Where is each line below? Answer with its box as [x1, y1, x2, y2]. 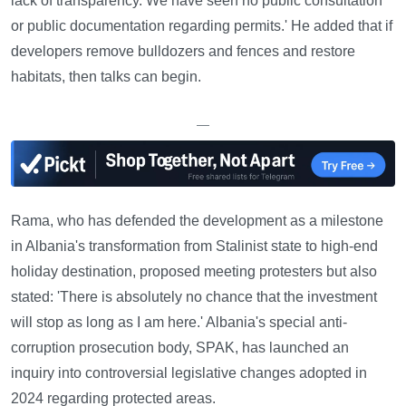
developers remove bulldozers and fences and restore [11, 43, 355, 59]
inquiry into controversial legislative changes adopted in [11, 364, 367, 381]
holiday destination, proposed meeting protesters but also [11, 263, 377, 279]
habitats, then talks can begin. [11, 68, 201, 84]
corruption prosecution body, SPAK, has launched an [11, 339, 349, 355]
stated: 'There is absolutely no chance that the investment [11, 288, 377, 304]
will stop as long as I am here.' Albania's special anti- [11, 314, 347, 330]
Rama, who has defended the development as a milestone [11, 212, 383, 228]
